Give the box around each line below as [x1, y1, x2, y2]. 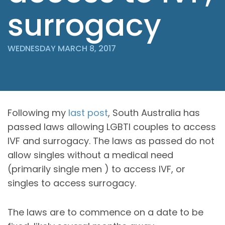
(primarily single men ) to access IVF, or [8, 162, 185, 175]
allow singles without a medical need [8, 148, 176, 161]
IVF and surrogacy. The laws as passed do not [8, 134, 214, 147]
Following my [8, 106, 68, 119]
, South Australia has [108, 106, 200, 119]
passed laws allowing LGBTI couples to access [8, 120, 216, 133]
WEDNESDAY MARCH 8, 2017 [8, 42, 116, 54]
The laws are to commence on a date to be [8, 205, 203, 218]
